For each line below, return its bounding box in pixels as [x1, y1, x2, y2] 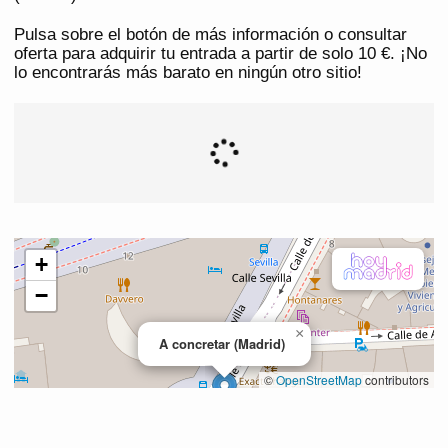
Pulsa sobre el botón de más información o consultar [14, 25, 407, 45]
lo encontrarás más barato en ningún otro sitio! [14, 63, 362, 83]
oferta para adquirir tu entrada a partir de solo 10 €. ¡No [14, 44, 427, 64]
